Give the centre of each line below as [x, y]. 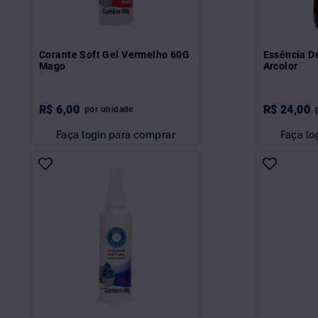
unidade [117, 109]
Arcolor [280, 66]
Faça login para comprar [116, 134]
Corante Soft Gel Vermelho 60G [115, 54]
